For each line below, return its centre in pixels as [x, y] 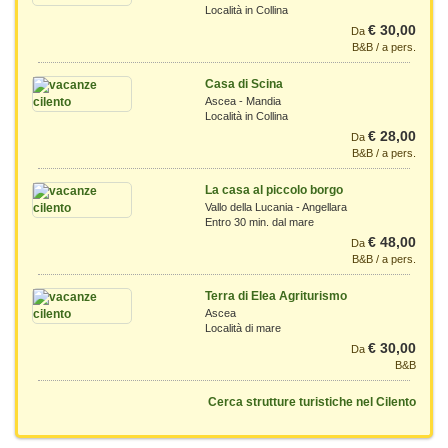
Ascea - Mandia [242, 101]
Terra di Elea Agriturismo [275, 296]
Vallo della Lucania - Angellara [275, 207]
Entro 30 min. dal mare [259, 222]
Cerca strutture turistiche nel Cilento [312, 402]
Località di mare [242, 328]
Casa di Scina [243, 84]
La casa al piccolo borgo [273, 190]
